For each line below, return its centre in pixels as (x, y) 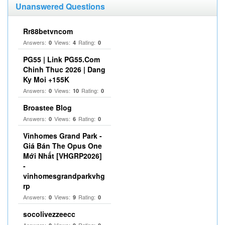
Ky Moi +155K (46, 79)
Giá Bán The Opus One (63, 146)
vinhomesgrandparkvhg (64, 176)
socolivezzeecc (49, 214)
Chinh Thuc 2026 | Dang (64, 69)
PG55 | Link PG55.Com (62, 59)
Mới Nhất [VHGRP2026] (63, 156)
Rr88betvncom (48, 31)
